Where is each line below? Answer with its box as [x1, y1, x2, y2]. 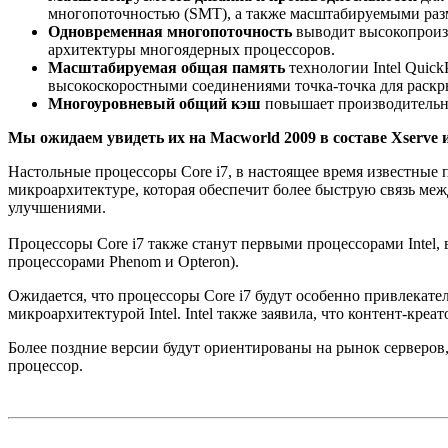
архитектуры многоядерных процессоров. [48, 40, 335, 58]
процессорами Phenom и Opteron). [8, 252, 239, 270]
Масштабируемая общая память [48, 58, 285, 76]
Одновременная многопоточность [48, 22, 292, 40]
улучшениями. [8, 198, 106, 216]
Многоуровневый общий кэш [48, 94, 261, 112]
